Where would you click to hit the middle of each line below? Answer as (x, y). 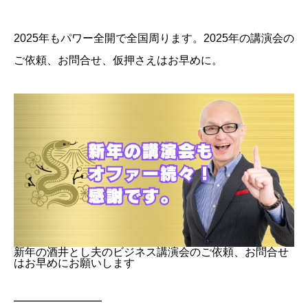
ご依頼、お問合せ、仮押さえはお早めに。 (118, 60)
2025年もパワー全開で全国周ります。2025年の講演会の (154, 38)
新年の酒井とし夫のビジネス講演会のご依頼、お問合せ (151, 252)
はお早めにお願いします (74, 263)
